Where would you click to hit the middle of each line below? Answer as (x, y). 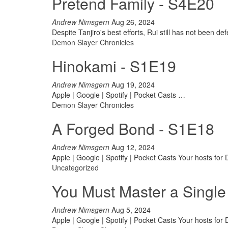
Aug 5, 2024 (131, 210)
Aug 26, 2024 (133, 22)
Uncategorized (75, 167)
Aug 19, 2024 (133, 84)
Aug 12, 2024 (133, 147)
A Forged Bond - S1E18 (133, 129)
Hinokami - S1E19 (114, 66)
